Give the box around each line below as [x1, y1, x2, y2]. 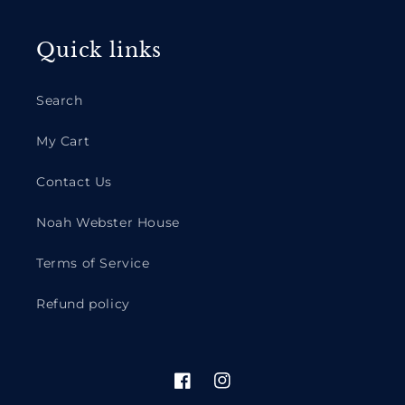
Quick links [36, 37, 163, 63]
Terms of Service [36, 255, 150, 272]
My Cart [36, 133, 90, 150]
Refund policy [36, 296, 130, 313]
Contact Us [36, 174, 112, 191]
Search [36, 92, 83, 109]
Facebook [174, 381, 240, 399]
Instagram [213, 381, 284, 399]
